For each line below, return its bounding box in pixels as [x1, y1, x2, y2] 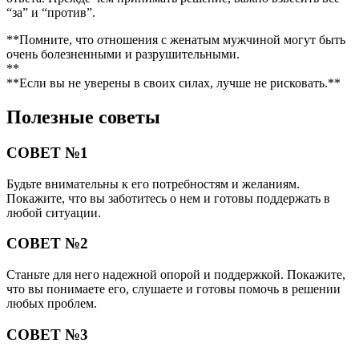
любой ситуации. [6, 205, 101, 220]
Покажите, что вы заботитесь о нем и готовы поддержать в [6, 191, 330, 205]
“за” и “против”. [6, 6, 95, 20]
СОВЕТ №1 [6, 144, 88, 161]
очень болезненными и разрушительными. [6, 47, 240, 62]
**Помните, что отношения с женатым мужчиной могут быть [6, 33, 345, 47]
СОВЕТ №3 [6, 325, 88, 343]
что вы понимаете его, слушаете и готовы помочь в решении [6, 282, 341, 296]
